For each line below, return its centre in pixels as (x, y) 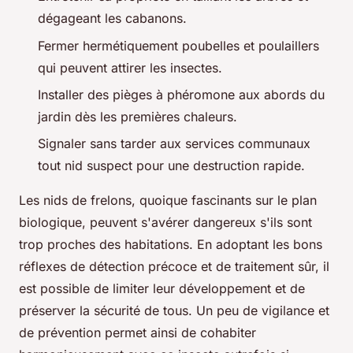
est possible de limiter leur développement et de (162, 289)
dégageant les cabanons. (112, 19)
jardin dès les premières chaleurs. (137, 117)
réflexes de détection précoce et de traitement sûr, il (174, 267)
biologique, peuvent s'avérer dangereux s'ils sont (165, 223)
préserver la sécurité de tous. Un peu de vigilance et (174, 311)
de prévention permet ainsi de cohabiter (137, 333)
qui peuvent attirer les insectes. (130, 67)
